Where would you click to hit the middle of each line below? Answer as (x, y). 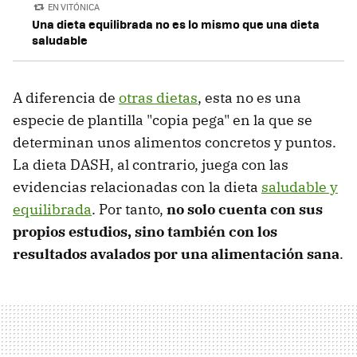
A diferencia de (66, 98)
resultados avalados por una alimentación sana (176, 254)
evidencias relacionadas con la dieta (137, 187)
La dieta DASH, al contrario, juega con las (151, 165)
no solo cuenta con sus (245, 210)
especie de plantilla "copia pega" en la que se (163, 120)
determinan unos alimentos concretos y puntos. (175, 143)
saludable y (300, 187)
